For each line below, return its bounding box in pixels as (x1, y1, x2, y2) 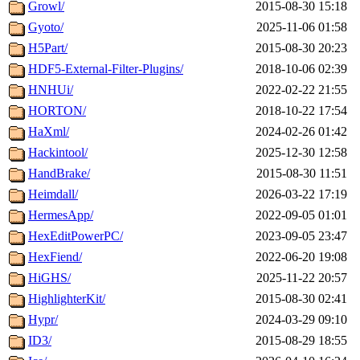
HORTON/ (28, 104, 86, 118)
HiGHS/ (28, 271, 71, 285)
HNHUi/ (28, 83, 73, 97)
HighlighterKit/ (28, 292, 105, 306)
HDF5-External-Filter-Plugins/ (28, 62, 183, 76)
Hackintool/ (28, 145, 88, 160)
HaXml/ (28, 125, 69, 139)
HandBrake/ (28, 166, 90, 181)
